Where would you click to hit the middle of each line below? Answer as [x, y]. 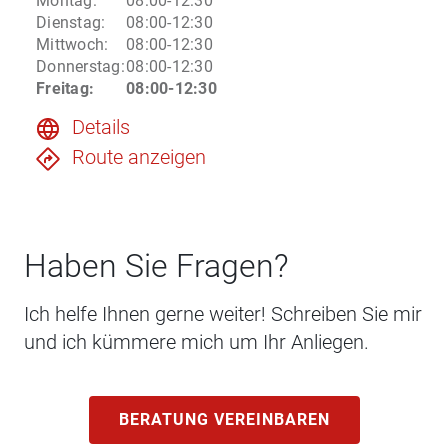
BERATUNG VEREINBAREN [224, 420]
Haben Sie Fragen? [156, 266]
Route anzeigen [139, 157]
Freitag [62, 89]
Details [101, 127]
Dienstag [68, 23]
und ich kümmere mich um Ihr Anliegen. [196, 342]
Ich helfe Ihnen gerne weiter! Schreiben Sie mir [223, 314]
